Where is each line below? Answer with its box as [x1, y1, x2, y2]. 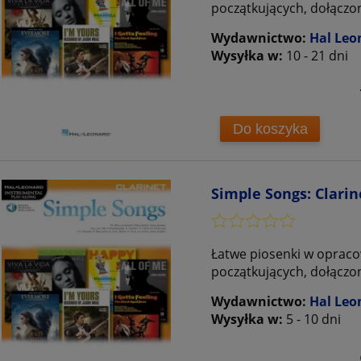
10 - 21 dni [286, 47, 348, 65]
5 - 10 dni [286, 310, 341, 329]
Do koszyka [232, 120, 308, 137]
